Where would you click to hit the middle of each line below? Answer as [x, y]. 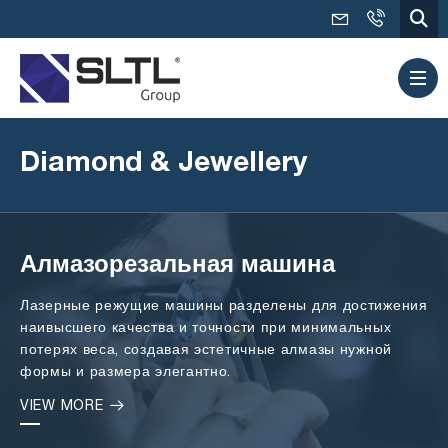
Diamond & [99, 165]
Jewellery [243, 165]
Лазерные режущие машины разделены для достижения [224, 306]
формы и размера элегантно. [126, 372]
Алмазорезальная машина [177, 267]
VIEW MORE [64, 406]
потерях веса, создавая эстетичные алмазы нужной [206, 350]
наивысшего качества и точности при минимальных [206, 328]
